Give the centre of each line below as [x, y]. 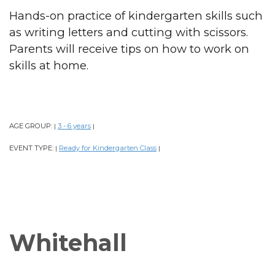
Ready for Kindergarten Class [108, 148]
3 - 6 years [74, 126]
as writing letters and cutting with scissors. [129, 32]
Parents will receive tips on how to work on [129, 48]
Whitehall [68, 242]
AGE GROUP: [32, 126]
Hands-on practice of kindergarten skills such [136, 15]
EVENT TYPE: [32, 148]
